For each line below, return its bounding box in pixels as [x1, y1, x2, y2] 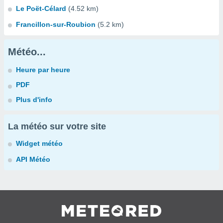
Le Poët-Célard [16, 4, 66, 12]
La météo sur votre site [8, 121, 106, 131]
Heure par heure [16, 66, 70, 74]
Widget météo [16, 139, 63, 147]
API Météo [16, 155, 50, 163]
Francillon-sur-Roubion [16, 20, 96, 28]
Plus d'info [16, 96, 52, 104]
